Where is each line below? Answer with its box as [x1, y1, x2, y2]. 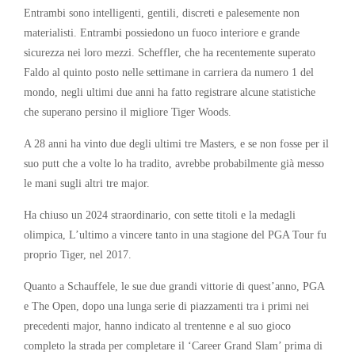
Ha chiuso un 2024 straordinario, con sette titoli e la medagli [24, 208, 296, 221]
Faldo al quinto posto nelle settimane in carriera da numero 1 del [24, 65, 314, 78]
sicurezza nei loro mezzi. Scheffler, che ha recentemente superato [24, 45, 315, 59]
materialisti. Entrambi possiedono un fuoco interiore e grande [24, 25, 300, 39]
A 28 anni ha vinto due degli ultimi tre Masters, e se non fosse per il [24, 136, 329, 150]
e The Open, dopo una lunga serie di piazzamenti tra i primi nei [24, 299, 309, 312]
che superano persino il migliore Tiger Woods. [24, 105, 231, 118]
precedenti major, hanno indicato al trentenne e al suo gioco [24, 319, 291, 332]
